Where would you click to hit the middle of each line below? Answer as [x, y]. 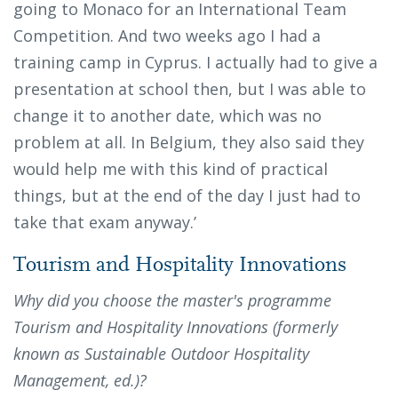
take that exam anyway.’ [107, 223]
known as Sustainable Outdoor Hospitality [161, 354]
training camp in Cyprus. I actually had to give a [195, 63]
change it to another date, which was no [167, 116]
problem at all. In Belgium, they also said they [189, 143]
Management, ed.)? [80, 381]
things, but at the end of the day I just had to [187, 196]
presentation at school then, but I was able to [190, 89]
